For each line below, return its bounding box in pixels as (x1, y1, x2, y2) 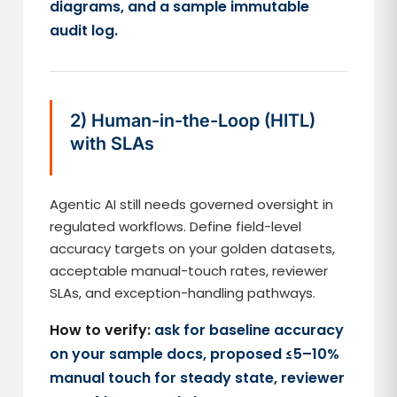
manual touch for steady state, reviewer (50, 368, 346, 388)
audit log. (50, 20, 119, 41)
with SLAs (70, 133, 155, 154)
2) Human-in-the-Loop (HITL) (70, 110, 316, 131)
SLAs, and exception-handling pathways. (50, 284, 316, 302)
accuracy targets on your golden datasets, (50, 239, 336, 258)
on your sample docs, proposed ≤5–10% (50, 344, 340, 364)
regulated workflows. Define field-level (50, 217, 302, 236)
